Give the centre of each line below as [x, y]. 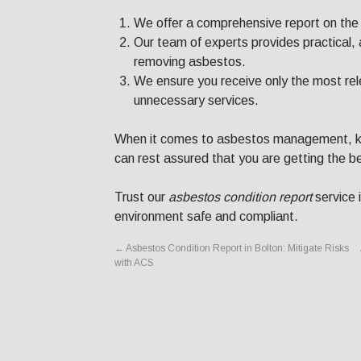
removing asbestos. [190, 62]
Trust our [141, 197]
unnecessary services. [196, 101]
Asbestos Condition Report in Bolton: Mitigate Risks [237, 249]
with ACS [134, 263]
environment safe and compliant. [206, 217]
